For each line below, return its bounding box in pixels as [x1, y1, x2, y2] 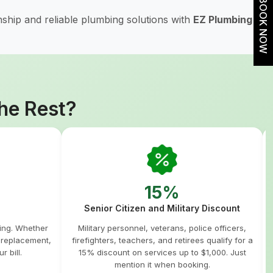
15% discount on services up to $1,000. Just [78, 247, 246, 257]
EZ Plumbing [193, 13, 252, 26]
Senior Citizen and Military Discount [84, 203, 240, 213]
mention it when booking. [114, 260, 210, 269]
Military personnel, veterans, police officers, [78, 223, 246, 233]
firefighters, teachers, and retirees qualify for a [71, 235, 253, 245]
